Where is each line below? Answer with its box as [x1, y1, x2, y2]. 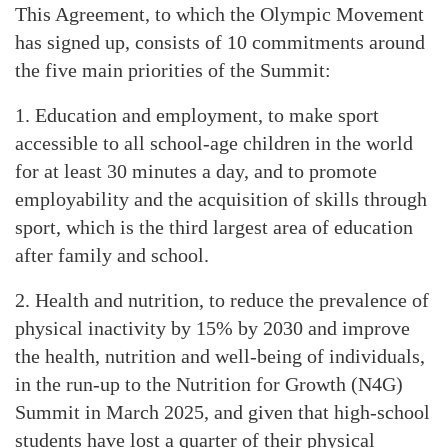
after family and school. [15, 244, 209, 266]
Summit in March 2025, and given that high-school [15, 401, 430, 423]
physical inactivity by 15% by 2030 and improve [15, 317, 410, 339]
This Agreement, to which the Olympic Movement [15, 3, 424, 25]
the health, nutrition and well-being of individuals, [15, 345, 425, 367]
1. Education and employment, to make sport [15, 104, 379, 126]
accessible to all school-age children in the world [15, 132, 413, 154]
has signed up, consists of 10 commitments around [15, 31, 425, 53]
